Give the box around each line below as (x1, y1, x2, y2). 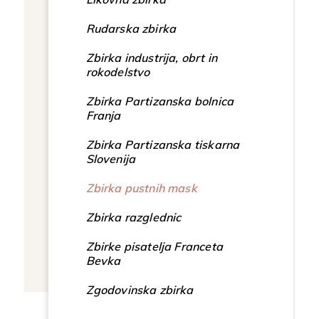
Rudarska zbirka (85, 21, 177, 36)
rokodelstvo (85, 65, 150, 80)
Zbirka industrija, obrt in (85, 51, 218, 66)
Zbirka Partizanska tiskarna (85, 137, 240, 152)
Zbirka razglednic (85, 210, 182, 225)
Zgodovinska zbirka (85, 283, 194, 298)
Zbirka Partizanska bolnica (85, 94, 234, 109)
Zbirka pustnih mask (85, 181, 197, 196)
